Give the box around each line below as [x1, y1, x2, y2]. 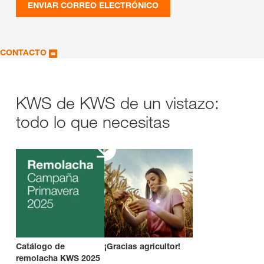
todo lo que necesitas [16, 111, 170, 133]
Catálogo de [16, 241, 65, 252]
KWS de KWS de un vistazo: [16, 93, 219, 114]
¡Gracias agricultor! [104, 241, 180, 252]
